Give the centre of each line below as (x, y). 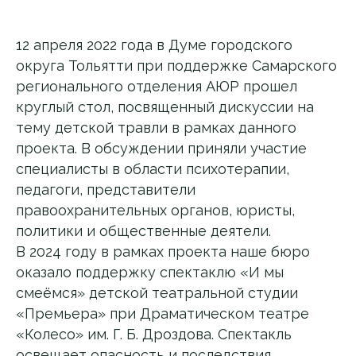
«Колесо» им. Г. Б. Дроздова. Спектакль (154, 335)
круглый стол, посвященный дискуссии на (165, 107)
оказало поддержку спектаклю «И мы (150, 273)
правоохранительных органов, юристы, (155, 211)
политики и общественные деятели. (143, 231)
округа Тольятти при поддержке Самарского (176, 66)
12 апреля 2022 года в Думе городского (154, 45)
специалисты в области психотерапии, (153, 169)
